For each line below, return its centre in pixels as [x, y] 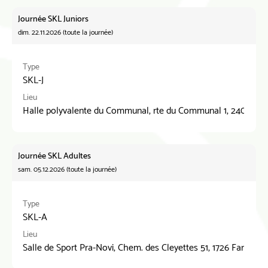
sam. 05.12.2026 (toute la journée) [67, 170]
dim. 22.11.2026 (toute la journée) [66, 33]
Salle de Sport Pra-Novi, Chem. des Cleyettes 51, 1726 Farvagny [145, 248]
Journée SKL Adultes [54, 156]
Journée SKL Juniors [53, 19]
